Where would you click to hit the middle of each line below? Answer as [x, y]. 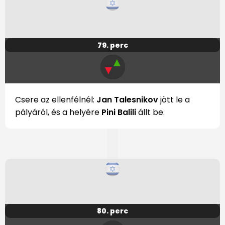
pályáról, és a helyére [57, 113]
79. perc [113, 45]
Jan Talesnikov [128, 100]
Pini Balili [118, 113]
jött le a [175, 100]
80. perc [113, 211]
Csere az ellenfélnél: [56, 100]
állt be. [150, 113]
